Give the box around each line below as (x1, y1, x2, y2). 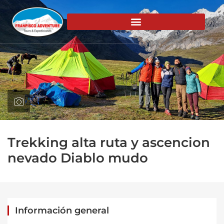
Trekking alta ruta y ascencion (7, 134, 210, 150)
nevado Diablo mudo (7, 150, 148, 166)
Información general (15, 205, 109, 216)
